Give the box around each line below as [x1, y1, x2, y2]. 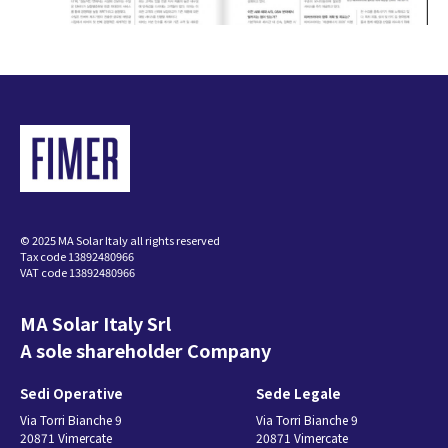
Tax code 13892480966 [20, 247, 134, 264]
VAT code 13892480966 [20, 263, 135, 280]
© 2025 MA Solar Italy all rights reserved [20, 231, 220, 248]
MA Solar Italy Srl [20, 309, 171, 336]
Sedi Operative [20, 383, 123, 403]
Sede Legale [256, 383, 341, 403]
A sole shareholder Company [20, 336, 271, 363]
